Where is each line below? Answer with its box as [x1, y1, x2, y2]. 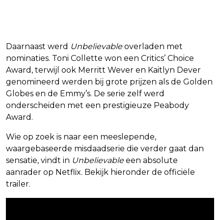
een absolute [124, 156, 178, 165]
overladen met [122, 42, 183, 52]
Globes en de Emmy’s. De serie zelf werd [6, 89, 165, 99]
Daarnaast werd [6, 42, 70, 52]
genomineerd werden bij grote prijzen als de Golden [6, 77, 213, 87]
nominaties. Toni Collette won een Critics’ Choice [6, 54, 194, 63]
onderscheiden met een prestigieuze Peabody [6, 101, 189, 110]
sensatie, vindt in [6, 156, 72, 165]
